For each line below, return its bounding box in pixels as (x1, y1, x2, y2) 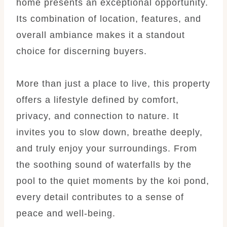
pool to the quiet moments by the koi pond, (16, 175, 209, 186)
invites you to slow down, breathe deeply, (16, 127, 203, 137)
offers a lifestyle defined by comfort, (16, 94, 179, 105)
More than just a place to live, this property (16, 78, 210, 89)
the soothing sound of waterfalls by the (16, 159, 192, 170)
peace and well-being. (16, 208, 116, 218)
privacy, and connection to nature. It (16, 110, 179, 121)
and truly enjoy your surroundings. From (16, 143, 197, 154)
